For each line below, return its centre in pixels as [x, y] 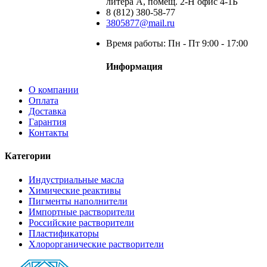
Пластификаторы [64, 233]
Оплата [44, 101]
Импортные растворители [82, 212]
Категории [28, 156]
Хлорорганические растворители [96, 244]
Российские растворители [81, 222]
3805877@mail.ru [140, 23]
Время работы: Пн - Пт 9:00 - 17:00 [177, 43]
